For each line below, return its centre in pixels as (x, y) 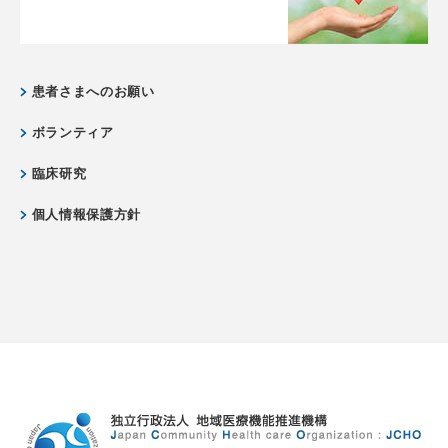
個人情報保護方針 (86, 214)
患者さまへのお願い (93, 91)
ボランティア (72, 132)
